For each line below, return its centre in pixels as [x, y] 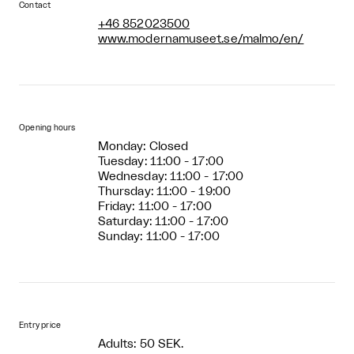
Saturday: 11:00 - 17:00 [163, 221]
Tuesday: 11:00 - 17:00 [161, 161]
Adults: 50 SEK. [141, 344]
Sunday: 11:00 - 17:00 [159, 236]
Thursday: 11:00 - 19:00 [164, 191]
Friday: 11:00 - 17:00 [155, 206]
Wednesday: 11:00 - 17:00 [171, 176]
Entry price [40, 325]
